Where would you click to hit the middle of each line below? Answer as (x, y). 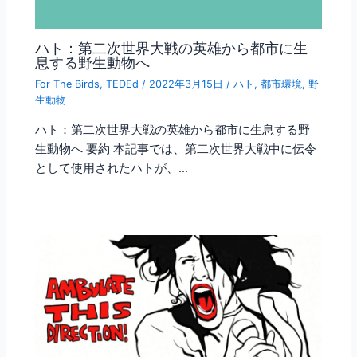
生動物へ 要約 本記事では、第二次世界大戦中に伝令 (176, 149)
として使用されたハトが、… (112, 168)
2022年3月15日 (188, 84)
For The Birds (68, 84)
